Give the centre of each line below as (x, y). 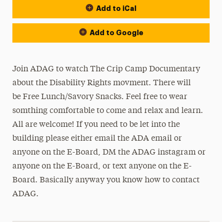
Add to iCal (116, 8)
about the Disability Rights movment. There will (102, 83)
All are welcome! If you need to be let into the (96, 125)
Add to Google (116, 33)
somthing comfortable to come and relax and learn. (108, 111)
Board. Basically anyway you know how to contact (106, 180)
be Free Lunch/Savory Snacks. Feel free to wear (100, 97)
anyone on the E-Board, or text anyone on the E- (102, 166)
